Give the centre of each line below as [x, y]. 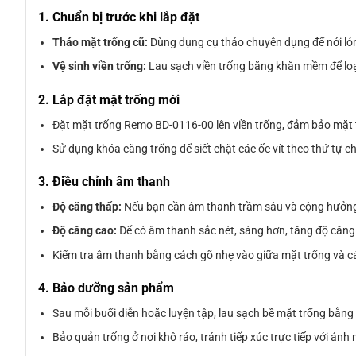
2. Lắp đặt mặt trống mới [109, 99]
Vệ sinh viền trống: [100, 66]
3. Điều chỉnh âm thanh [104, 182]
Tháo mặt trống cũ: [101, 43]
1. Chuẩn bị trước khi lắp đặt [119, 17]
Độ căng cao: [85, 231]
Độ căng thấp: [87, 206]
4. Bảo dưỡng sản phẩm [106, 288]
